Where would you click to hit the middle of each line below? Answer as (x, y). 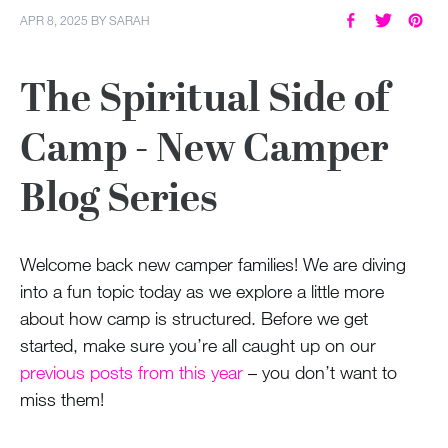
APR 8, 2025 (54, 19)
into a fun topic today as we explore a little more (202, 290)
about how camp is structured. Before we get (194, 317)
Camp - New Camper (204, 147)
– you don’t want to (320, 371)
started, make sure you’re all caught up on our (198, 344)
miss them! (62, 398)
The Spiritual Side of (204, 97)
